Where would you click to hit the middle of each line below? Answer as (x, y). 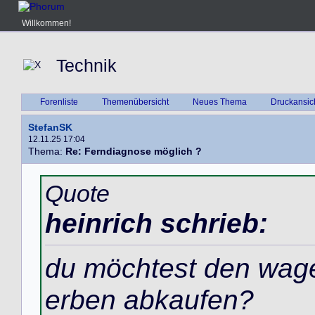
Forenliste (59, 102)
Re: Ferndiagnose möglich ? (134, 151)
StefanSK (50, 127)
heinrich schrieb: (156, 223)
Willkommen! (46, 23)
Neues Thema (220, 102)
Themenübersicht (135, 102)
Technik (86, 65)
